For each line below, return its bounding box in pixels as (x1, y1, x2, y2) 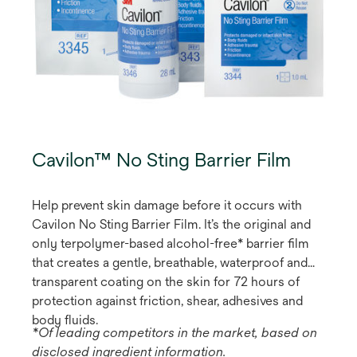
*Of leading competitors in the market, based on (32, 324, 317, 340)
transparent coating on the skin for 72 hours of (32, 273, 300, 289)
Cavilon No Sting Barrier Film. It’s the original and (32, 216, 311, 232)
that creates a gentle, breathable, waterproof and (32, 254, 308, 270)
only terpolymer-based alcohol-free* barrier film (32, 235, 309, 251)
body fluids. (32, 312, 98, 328)
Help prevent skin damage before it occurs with (32, 197, 302, 213)
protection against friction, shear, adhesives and (32, 292, 303, 308)
